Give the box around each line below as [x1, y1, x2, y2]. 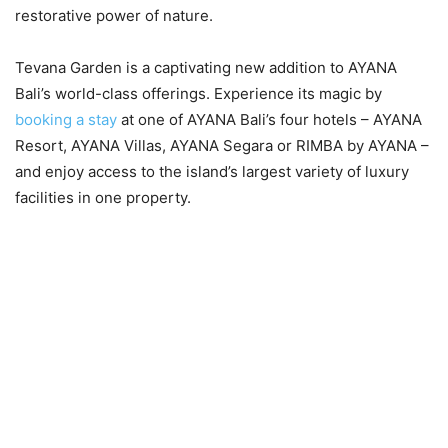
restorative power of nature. [15, 5, 213, 25]
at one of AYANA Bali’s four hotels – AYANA [117, 109, 422, 129]
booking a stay [15, 109, 117, 129]
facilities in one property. [15, 187, 191, 207]
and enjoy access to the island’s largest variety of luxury [15, 161, 409, 181]
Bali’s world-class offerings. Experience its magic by [15, 83, 382, 103]
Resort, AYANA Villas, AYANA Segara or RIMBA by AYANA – [15, 135, 429, 155]
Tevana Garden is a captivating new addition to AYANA [15, 57, 397, 77]
